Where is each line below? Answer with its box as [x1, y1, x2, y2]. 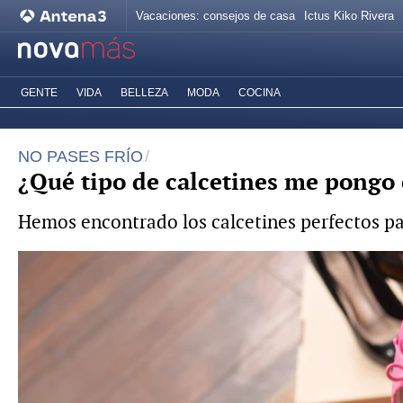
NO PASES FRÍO [18, 148, 143, 166]
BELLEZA [121, 86, 168, 99]
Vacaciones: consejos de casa [136, 9, 295, 22]
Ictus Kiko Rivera [304, 9, 394, 22]
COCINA [238, 86, 281, 99]
